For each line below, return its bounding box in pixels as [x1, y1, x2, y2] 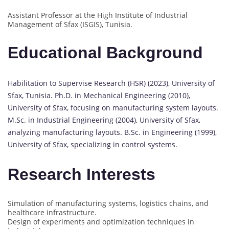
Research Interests [8, 165, 155, 184]
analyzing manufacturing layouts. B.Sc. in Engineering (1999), [8, 127, 217, 137]
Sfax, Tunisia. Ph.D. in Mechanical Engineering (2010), [8, 90, 190, 100]
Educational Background [8, 43, 203, 62]
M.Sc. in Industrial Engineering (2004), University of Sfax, [8, 114, 200, 125]
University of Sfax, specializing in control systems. [8, 139, 177, 149]
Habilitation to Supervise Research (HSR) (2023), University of [8, 78, 215, 88]
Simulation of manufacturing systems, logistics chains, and [8, 198, 209, 208]
